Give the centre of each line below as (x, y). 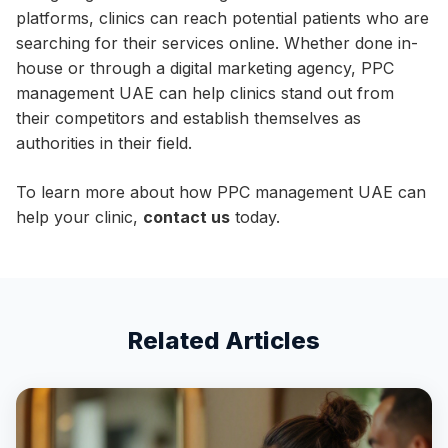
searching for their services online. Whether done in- (217, 43)
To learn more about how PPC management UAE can (221, 192)
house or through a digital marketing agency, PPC (205, 68)
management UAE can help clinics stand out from (205, 93)
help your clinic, (79, 217)
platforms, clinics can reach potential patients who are (222, 18)
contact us (186, 217)
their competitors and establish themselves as (188, 118)
